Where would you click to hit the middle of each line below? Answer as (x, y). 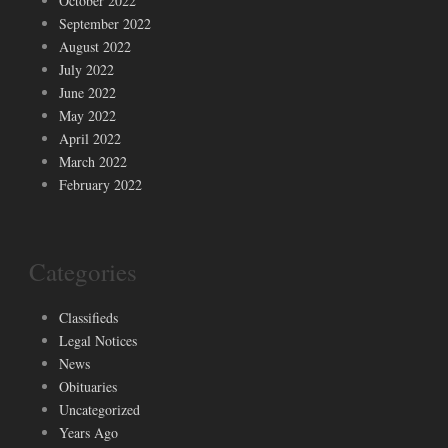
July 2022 (86, 69)
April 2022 (90, 138)
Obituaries (88, 386)
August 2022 (95, 46)
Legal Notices (98, 340)
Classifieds (88, 317)
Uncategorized (99, 409)
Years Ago (88, 432)
